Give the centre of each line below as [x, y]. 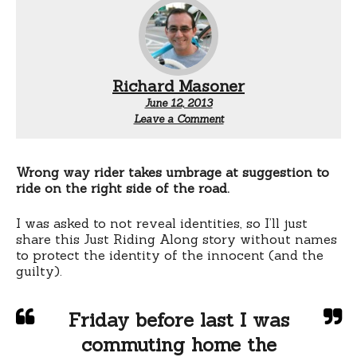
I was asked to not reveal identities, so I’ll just [162, 223]
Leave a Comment [178, 119]
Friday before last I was [178, 320]
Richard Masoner [178, 85]
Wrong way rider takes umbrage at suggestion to [173, 172]
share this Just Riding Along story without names [177, 239]
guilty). [39, 271]
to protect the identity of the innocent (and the [170, 255]
